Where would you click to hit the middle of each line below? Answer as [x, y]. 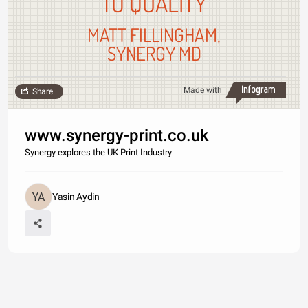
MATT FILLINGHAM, [154, 34]
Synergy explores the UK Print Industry [98, 152]
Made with [203, 90]
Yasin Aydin [76, 197]
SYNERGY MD [154, 53]
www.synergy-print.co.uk [117, 135]
